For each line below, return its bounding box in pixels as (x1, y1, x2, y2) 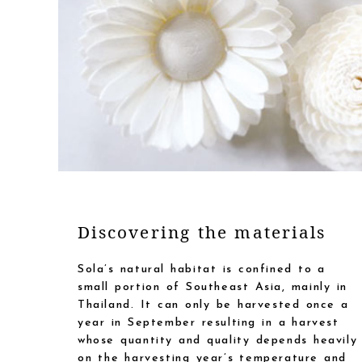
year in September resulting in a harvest (78, 317, 339, 330)
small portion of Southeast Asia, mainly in (78, 281, 347, 294)
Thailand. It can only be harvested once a (78, 299, 349, 312)
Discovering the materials (78, 221, 326, 244)
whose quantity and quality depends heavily (78, 335, 358, 347)
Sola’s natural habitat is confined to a (78, 263, 326, 276)
